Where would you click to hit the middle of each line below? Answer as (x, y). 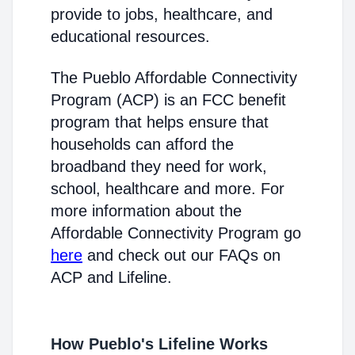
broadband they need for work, (159, 166)
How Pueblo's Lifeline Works (159, 344)
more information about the (146, 211)
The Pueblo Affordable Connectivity (174, 78)
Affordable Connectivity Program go (176, 233)
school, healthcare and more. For (168, 189)
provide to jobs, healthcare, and (162, 14)
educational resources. (130, 36)
